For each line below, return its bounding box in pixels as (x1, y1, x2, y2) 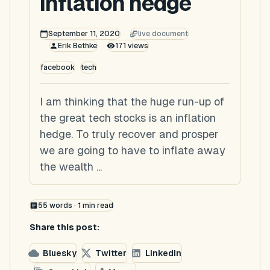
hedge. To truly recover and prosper (40, 128, 219, 140)
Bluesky (43, 248, 77, 258)
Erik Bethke (57, 42, 97, 50)
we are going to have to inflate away (40, 144, 225, 157)
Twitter (95, 248, 127, 258)
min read (80, 201, 113, 210)
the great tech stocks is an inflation (40, 111, 216, 124)
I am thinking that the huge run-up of (40, 95, 224, 108)
